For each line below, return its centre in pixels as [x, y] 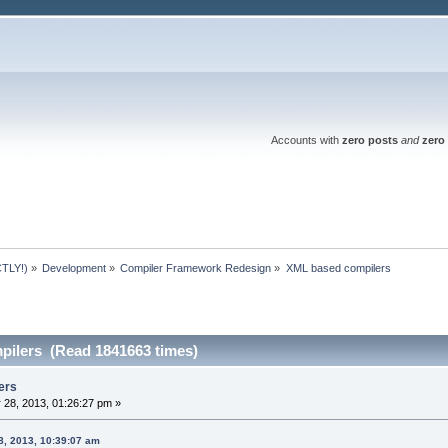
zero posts [369, 140]
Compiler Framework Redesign [196, 267]
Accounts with [306, 140]
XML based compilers [338, 267]
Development [74, 267]
